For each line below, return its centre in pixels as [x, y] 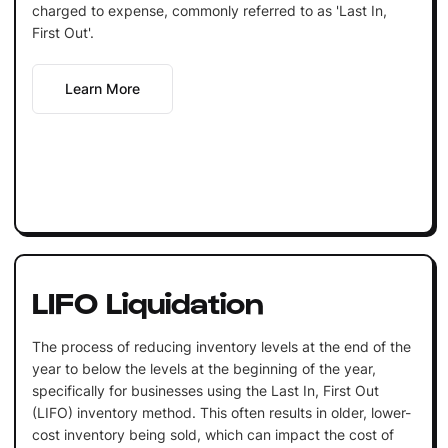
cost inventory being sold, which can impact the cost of [212, 434]
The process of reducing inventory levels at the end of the [221, 346]
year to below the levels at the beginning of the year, [203, 368]
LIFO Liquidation [147, 300]
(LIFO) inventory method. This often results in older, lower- [221, 412]
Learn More [102, 88]
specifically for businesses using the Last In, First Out [205, 390]
